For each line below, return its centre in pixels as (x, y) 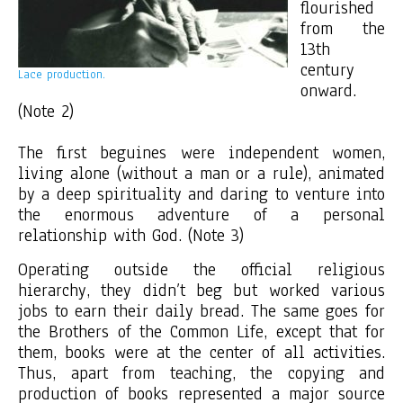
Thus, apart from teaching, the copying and (201, 373)
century (327, 70)
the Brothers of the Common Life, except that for (201, 332)
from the (343, 29)
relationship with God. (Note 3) (131, 236)
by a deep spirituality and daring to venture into (201, 194)
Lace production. (62, 75)
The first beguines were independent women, (201, 153)
